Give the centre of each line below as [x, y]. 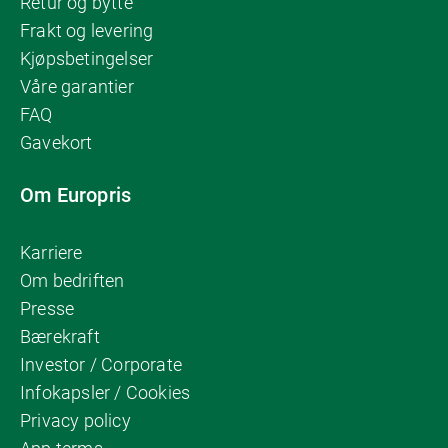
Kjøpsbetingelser [87, 58]
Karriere [51, 252]
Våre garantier [77, 86]
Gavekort [56, 142]
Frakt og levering [87, 30]
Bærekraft [60, 336]
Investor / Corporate [101, 364]
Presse [47, 308]
